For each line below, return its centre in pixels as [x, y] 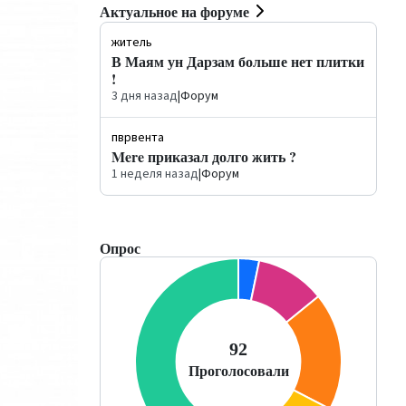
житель [132, 43]
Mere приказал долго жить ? [204, 156]
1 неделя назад [155, 174]
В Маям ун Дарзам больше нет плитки [238, 61]
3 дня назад [145, 96]
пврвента [138, 138]
